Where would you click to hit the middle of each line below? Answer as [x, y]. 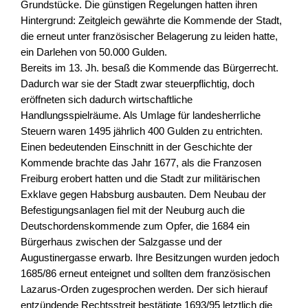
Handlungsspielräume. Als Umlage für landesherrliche [141, 115]
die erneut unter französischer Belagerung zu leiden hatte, [149, 36]
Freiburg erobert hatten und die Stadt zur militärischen [140, 179]
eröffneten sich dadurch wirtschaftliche [107, 100]
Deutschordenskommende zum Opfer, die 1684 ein [135, 226]
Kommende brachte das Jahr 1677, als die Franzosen [141, 163]
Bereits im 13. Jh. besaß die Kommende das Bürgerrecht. [150, 68]
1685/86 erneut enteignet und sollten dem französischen [145, 274]
